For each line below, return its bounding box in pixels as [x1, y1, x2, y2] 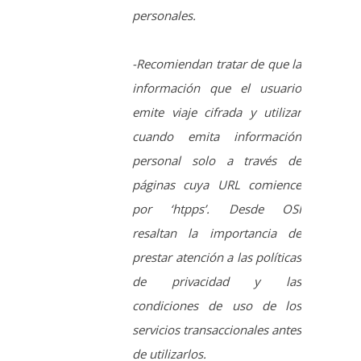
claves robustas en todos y [132, 312, 301, 329]
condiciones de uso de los [132, 191, 301, 208]
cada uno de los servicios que [132, 336, 301, 353]
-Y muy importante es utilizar [132, 288, 301, 305]
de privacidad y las [132, 167, 301, 184]
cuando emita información [132, 22, 301, 39]
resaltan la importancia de [132, 118, 301, 135]
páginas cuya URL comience [132, 70, 301, 87]
